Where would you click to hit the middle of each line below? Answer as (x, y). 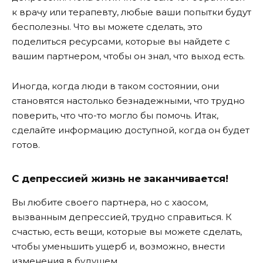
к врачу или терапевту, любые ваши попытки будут (131, 12)
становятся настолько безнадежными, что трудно (128, 100)
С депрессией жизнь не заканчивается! (120, 178)
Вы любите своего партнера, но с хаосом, (110, 203)
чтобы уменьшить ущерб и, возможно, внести (118, 247)
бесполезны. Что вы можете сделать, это (107, 27)
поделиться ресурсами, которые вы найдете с (121, 42)
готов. (26, 144)
